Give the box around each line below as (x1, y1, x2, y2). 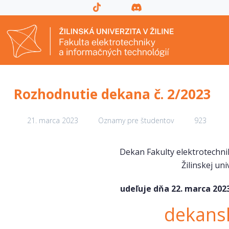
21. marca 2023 (25, 116, 78, 125)
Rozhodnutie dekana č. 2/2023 (14, 85, 211, 103)
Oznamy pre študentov (98, 116, 174, 125)
